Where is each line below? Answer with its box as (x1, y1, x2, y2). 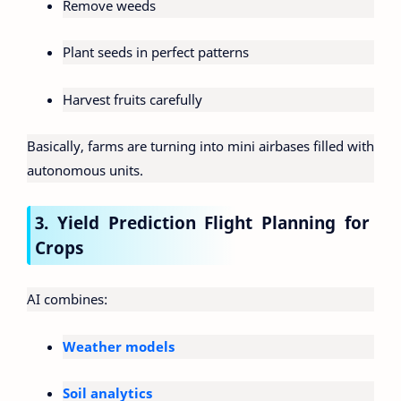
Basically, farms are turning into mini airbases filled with (27, 137, 374, 156)
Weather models (63, 337, 175, 355)
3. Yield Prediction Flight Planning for (35, 209, 370, 235)
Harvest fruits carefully (63, 90, 202, 108)
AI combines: (27, 290, 107, 309)
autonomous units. (27, 161, 143, 180)
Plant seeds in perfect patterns (63, 43, 249, 62)
